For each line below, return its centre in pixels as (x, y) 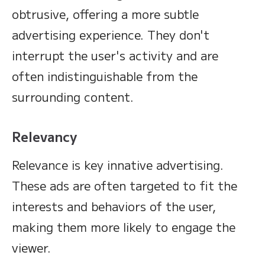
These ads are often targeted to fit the (125, 185)
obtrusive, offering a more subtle (105, 14)
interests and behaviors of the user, (114, 206)
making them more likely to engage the (124, 227)
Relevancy (44, 136)
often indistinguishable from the (105, 76)
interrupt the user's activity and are (115, 55)
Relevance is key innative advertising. (118, 164)
